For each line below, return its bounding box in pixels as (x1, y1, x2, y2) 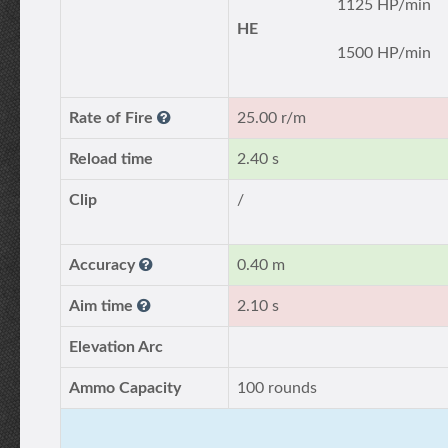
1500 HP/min (337, 45, 431, 61)
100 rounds (237, 380, 317, 396)
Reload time (69, 151, 153, 167)
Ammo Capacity (69, 380, 181, 396)
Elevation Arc (69, 339, 163, 355)
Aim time (69, 298, 137, 314)
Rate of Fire (69, 110, 157, 126)
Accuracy (69, 257, 139, 273)
